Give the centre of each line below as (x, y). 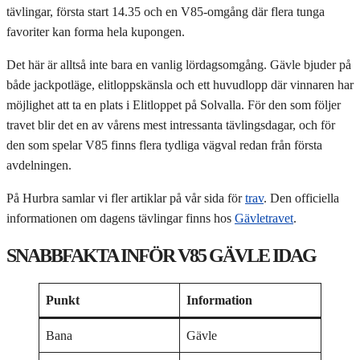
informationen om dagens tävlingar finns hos (121, 218)
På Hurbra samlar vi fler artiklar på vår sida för (126, 198)
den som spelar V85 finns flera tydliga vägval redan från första (164, 145)
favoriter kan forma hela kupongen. (96, 31)
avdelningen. (39, 165)
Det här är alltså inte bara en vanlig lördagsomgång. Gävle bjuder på (179, 64)
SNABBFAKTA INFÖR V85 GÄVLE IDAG (161, 255)
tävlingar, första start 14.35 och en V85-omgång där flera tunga (166, 11)
